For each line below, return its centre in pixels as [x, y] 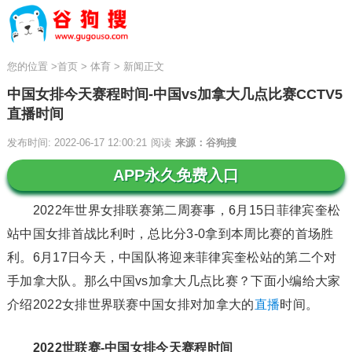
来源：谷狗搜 [205, 143]
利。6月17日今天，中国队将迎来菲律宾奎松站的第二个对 [172, 257]
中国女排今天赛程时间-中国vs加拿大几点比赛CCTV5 [174, 94]
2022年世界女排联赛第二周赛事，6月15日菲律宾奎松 [174, 210]
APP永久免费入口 [176, 175]
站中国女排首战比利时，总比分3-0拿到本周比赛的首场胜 [170, 234]
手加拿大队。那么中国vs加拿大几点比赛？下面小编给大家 [174, 281]
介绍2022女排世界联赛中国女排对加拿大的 [130, 304]
